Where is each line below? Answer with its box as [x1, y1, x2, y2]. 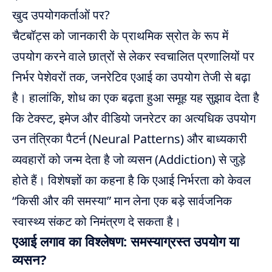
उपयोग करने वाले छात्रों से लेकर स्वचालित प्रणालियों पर [12, 47, 254, 64]
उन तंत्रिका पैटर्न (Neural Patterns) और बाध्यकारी [12, 130, 247, 147]
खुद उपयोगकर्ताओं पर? [12, 6, 110, 23]
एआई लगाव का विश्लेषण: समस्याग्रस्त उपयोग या [12, 231, 239, 250]
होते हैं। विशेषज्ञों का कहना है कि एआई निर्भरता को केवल [12, 171, 251, 188]
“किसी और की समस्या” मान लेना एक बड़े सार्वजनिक [12, 192, 232, 209]
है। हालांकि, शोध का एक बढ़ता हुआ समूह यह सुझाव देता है [12, 89, 259, 106]
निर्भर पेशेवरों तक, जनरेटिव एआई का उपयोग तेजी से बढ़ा [12, 68, 251, 85]
